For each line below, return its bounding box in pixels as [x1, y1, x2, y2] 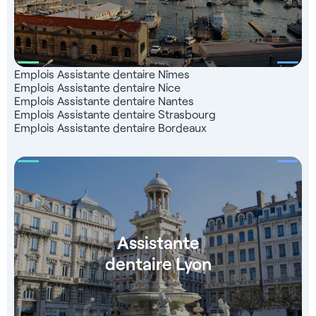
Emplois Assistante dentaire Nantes [14, 94, 194, 107]
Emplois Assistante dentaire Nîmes [14, 67, 190, 80]
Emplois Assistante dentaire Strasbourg [14, 107, 216, 121]
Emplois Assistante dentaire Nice [14, 80, 181, 94]
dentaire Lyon [104, 252, 212, 274]
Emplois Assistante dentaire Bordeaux [14, 121, 207, 134]
